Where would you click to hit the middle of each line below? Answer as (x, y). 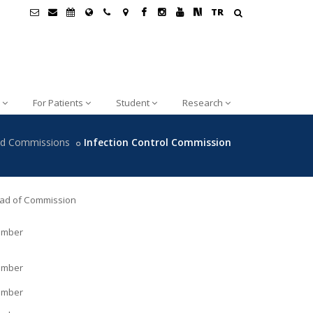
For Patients (58, 103)
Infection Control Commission (158, 142)
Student (133, 103)
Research (203, 103)
